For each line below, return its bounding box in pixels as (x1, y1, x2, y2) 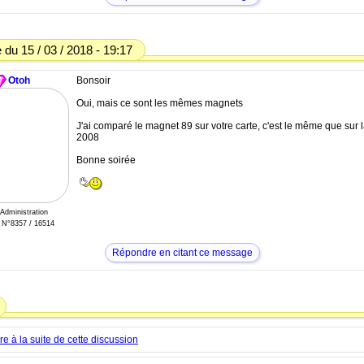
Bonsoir (76, 75, 110, 86)
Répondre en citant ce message (111, 247, 253, 258)
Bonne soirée (76, 154, 136, 166)
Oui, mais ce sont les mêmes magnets (76, 97, 243, 109)
